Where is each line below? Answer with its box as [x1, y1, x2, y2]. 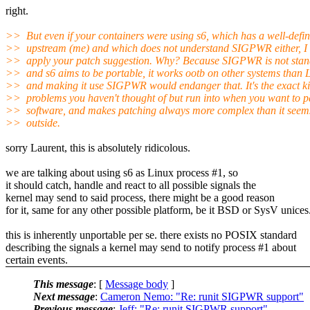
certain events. [6, 253, 68, 266]
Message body [105, 277, 168, 290]
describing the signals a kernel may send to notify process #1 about [6, 241, 296, 253]
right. [6, 4, 28, 17]
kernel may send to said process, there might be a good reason [6, 191, 275, 203]
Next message [33, 290, 95, 302]
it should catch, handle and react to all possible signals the [6, 179, 256, 191]
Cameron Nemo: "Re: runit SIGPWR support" [100, 290, 304, 302]
